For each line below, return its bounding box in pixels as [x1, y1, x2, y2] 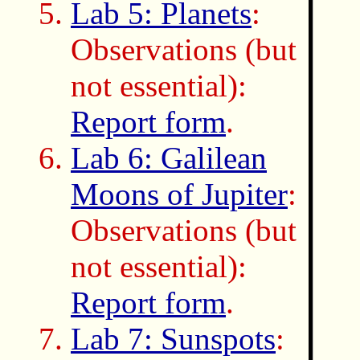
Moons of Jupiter [71, 176, 288, 211]
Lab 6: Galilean [71, 140, 267, 175]
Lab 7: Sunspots [71, 321, 276, 356]
